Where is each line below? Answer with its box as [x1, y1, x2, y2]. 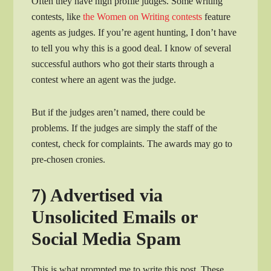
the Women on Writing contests [83, 11, 203, 22]
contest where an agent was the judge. [31, 74, 177, 85]
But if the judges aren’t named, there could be [31, 106, 206, 117]
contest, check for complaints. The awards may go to [31, 138, 233, 149]
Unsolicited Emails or [31, 206, 198, 227]
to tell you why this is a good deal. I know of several [31, 42, 232, 53]
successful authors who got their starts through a [31, 58, 215, 69]
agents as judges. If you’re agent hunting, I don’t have [31, 27, 237, 38]
